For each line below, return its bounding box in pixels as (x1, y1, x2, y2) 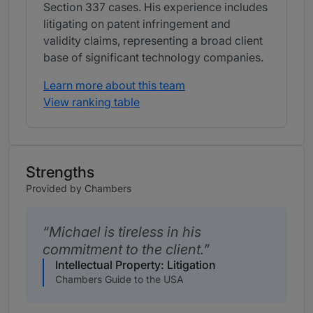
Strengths (26, 163, 94, 182)
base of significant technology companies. (43, 50, 263, 65)
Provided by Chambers (26, 182, 131, 195)
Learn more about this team (43, 78, 185, 93)
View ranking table (43, 95, 140, 110)
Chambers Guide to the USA (55, 273, 184, 286)
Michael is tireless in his (49, 224, 201, 241)
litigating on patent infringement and (43, 17, 231, 31)
